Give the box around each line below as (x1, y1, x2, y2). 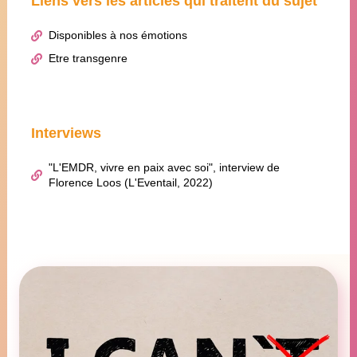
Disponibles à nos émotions (49, 29, 188, 42)
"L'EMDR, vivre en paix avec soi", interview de (49, 161, 280, 175)
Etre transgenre (49, 52, 128, 65)
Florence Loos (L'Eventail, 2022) (49, 176, 214, 190)
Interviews (30, 125, 101, 142)
